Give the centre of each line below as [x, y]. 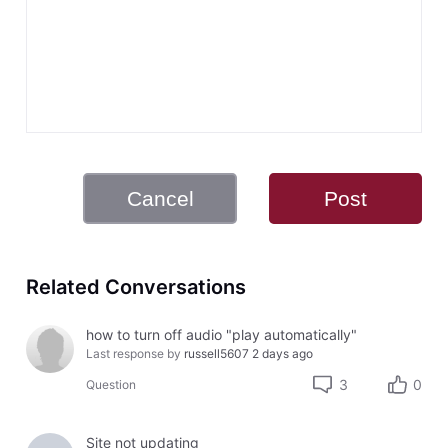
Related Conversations [135, 287]
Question [111, 385]
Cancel [160, 198]
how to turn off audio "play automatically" [222, 334]
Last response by [134, 353]
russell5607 [217, 353]
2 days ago [283, 353]
